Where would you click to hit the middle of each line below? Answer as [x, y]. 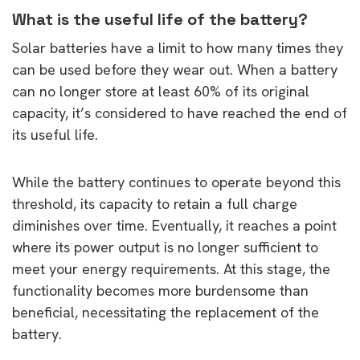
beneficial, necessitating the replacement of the [166, 312]
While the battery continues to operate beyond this [176, 182]
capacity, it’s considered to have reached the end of [180, 112]
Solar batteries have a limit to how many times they [178, 47]
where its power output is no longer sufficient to [165, 247]
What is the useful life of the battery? [162, 19]
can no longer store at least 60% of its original [161, 91]
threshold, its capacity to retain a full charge [155, 203]
